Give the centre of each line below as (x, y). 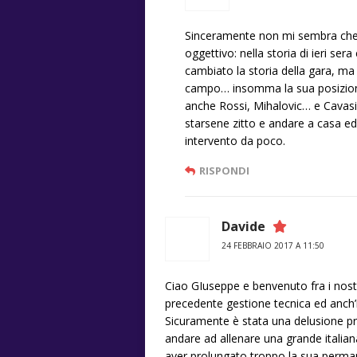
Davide (243, 226)
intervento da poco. (235, 140)
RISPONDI (224, 170)
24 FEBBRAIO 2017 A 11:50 (273, 245)
